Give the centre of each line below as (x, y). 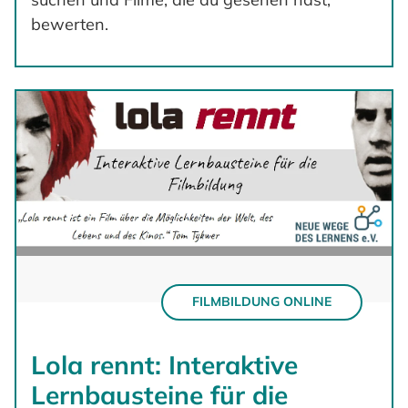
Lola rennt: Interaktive (164, 364)
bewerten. (70, 25)
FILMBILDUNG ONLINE (262, 302)
